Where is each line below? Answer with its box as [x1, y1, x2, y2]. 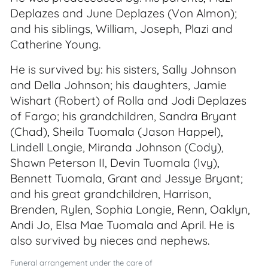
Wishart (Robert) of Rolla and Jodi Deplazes [10, 93, 246, 108]
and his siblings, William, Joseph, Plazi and [10, 22, 233, 36]
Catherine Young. [10, 37, 100, 51]
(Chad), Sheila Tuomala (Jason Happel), [10, 124, 223, 139]
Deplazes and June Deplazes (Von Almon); [10, 6, 237, 20]
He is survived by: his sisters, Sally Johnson [10, 62, 236, 77]
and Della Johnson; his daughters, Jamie [10, 78, 227, 92]
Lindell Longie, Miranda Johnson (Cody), [10, 140, 224, 154]
